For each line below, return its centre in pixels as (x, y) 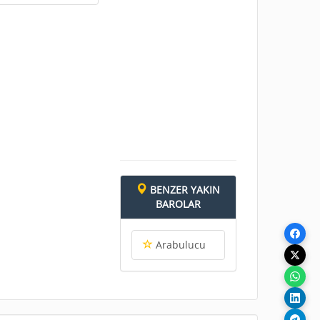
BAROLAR (178, 204)
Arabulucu (179, 244)
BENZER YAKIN (184, 189)
